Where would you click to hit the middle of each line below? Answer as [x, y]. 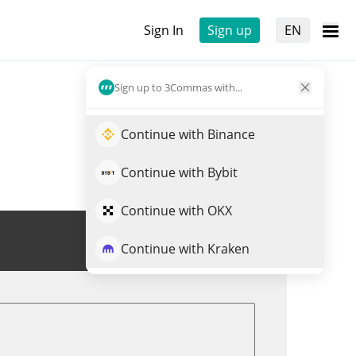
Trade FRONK [203, 241]
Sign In [164, 30]
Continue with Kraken [185, 249]
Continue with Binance [188, 134]
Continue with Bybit [179, 172]
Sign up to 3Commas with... [178, 87]
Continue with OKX [176, 211]
